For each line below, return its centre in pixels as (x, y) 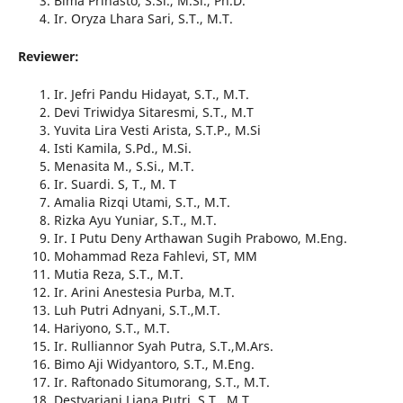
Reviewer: (48, 57)
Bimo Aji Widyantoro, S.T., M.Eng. (154, 364)
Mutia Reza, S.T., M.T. (118, 274)
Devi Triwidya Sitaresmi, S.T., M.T (153, 112)
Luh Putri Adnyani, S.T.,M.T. (137, 310)
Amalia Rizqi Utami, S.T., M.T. (142, 202)
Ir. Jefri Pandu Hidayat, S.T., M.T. (151, 94)
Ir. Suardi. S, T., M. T (115, 184)
